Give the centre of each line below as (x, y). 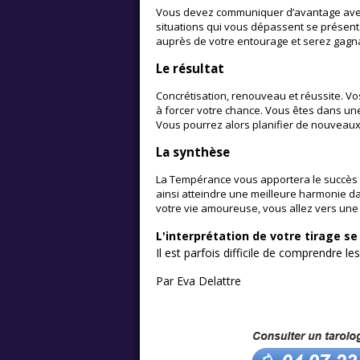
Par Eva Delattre (198, 281)
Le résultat (190, 68)
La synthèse (193, 152)
